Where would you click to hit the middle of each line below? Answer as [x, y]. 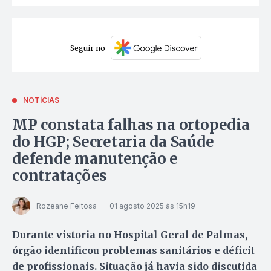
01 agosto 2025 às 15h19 [152, 206]
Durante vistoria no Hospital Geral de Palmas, [130, 235]
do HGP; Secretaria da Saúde [113, 142]
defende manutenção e [95, 159]
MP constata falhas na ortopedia [131, 125]
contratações [60, 176]
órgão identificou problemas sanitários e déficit [133, 251]
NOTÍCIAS [41, 100]
